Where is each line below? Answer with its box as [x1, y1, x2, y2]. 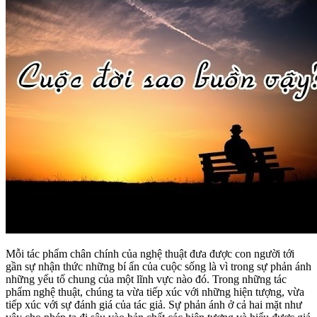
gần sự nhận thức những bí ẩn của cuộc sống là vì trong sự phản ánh [6, 260, 311, 272]
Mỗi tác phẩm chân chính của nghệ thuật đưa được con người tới [6, 247, 294, 260]
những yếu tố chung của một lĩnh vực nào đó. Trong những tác [6, 272, 287, 285]
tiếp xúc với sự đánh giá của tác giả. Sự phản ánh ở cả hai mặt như [6, 298, 302, 311]
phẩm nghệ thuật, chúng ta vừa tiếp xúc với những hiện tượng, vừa [6, 285, 304, 298]
